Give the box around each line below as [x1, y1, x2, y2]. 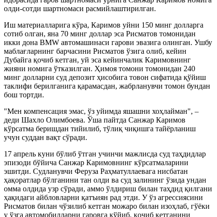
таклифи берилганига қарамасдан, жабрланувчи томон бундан [4, 81, 210, 90]
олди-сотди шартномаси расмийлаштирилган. [4, 4, 156, 13]
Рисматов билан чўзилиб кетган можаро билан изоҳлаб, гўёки [4, 201, 210, 210]
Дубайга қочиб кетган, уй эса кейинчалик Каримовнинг [4, 55, 191, 64]
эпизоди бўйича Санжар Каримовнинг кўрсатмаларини [4, 158, 188, 167]
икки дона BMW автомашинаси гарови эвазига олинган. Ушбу [4, 38, 212, 46]
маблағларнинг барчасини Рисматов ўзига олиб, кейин [4, 46, 186, 55]
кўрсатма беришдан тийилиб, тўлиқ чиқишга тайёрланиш [4, 124, 196, 133]
